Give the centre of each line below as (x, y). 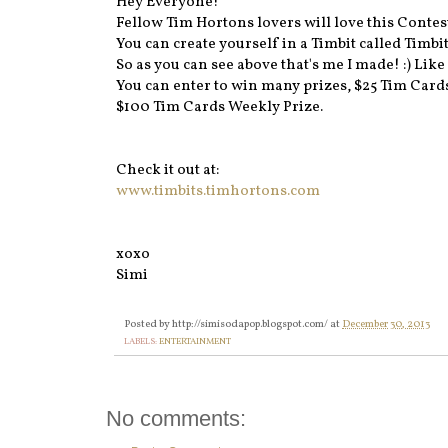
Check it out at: (167, 171)
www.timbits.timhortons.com (218, 192)
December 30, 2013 (386, 325)
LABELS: (141, 342)
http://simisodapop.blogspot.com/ (250, 325)
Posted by (148, 325)
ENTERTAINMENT (195, 342)
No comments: (176, 419)
